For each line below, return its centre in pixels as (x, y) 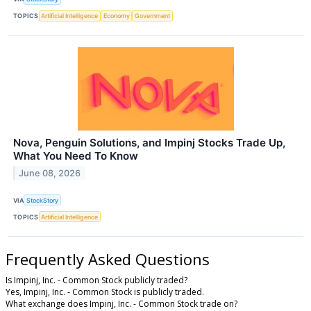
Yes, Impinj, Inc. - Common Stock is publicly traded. (105, 292)
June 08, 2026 (50, 173)
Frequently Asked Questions (108, 259)
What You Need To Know (76, 156)
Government (153, 16)
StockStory (43, 200)
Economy (116, 16)
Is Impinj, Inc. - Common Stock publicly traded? (96, 280)
